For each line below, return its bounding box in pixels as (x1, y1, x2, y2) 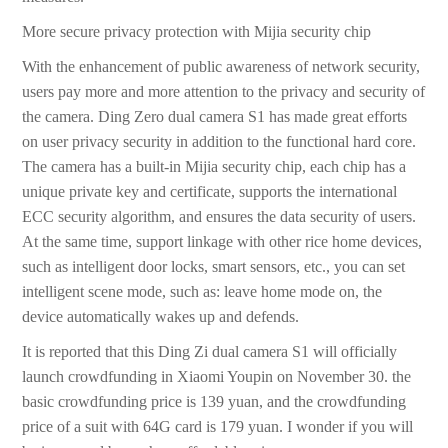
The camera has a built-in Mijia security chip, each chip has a (22, 158, 407, 176)
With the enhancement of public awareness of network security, (22, 58, 421, 76)
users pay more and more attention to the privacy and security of (22, 83, 426, 101)
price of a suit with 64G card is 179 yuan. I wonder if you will (22, 418, 414, 436)
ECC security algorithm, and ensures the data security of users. (22, 208, 417, 226)
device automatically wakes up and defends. (22, 308, 300, 326)
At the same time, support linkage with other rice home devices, (22, 233, 423, 251)
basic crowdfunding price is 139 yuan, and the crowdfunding (22, 393, 407, 411)
